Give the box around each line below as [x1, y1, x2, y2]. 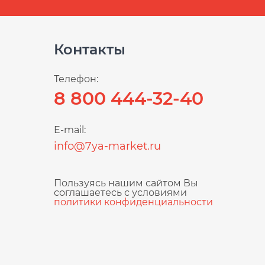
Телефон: [54, 73, 98, 85]
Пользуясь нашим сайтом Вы [54, 177, 198, 189]
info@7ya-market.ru [54, 140, 161, 153]
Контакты [54, 41, 125, 58]
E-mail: [54, 124, 86, 135]
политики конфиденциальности [54, 196, 213, 208]
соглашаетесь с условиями [54, 187, 187, 198]
